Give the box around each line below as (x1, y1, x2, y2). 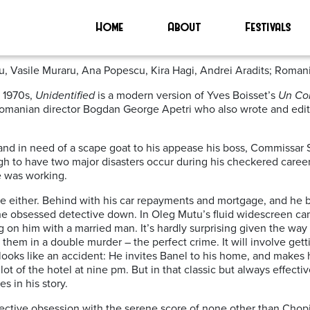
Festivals (246, 19, 292, 33)
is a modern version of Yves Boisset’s (95, 89, 278, 102)
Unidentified (35, 89, 95, 102)
